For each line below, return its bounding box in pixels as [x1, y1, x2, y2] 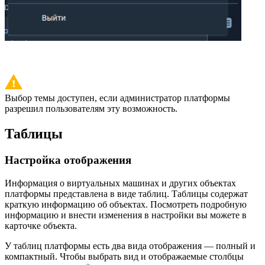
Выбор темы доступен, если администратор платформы [5, 93, 230, 104]
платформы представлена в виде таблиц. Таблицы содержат [5, 188, 248, 199]
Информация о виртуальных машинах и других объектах [5, 177, 236, 188]
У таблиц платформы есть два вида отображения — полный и [5, 240, 256, 251]
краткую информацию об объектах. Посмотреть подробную [5, 199, 247, 209]
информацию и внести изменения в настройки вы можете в [5, 209, 247, 220]
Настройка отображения [5, 154, 131, 167]
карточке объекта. [5, 220, 77, 231]
